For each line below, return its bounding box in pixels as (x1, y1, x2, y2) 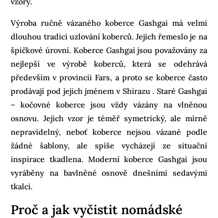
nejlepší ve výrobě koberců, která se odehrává (11, 58, 207, 69)
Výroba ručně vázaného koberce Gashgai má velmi (11, 18, 207, 28)
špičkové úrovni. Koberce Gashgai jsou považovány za (11, 45, 207, 55)
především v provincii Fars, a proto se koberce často (11, 72, 207, 82)
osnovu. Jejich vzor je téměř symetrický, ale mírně (11, 113, 207, 123)
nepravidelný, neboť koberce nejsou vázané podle (11, 127, 207, 137)
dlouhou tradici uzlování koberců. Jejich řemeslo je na (11, 31, 207, 41)
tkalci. (11, 181, 33, 191)
